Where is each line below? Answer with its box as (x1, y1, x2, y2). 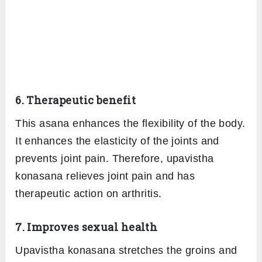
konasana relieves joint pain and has (15, 170, 195, 182)
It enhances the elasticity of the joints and (15, 135, 219, 147)
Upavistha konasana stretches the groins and (15, 244, 237, 257)
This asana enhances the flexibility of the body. (15, 118, 246, 130)
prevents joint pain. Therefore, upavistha (15, 153, 214, 165)
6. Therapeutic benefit (15, 93, 136, 108)
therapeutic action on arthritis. (15, 188, 162, 200)
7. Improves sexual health (15, 220, 158, 235)
